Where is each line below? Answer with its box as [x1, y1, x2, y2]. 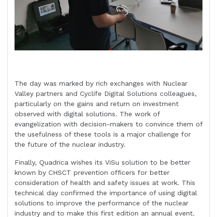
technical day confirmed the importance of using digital [15, 189, 197, 197]
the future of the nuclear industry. [15, 140, 125, 149]
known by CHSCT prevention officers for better [15, 169, 170, 177]
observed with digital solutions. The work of [15, 110, 160, 118]
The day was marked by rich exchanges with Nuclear [15, 79, 187, 88]
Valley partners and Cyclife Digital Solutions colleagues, [15, 90, 197, 98]
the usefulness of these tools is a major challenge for [15, 130, 191, 139]
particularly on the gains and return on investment [15, 100, 179, 108]
